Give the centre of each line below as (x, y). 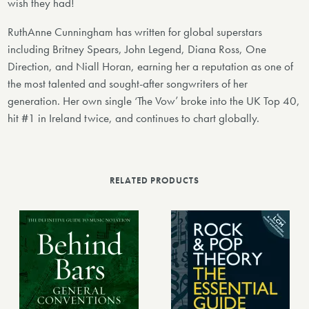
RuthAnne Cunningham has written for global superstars (135, 32)
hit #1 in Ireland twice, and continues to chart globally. (134, 119)
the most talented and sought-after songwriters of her (128, 84)
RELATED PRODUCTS (154, 180)
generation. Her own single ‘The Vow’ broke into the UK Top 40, (154, 101)
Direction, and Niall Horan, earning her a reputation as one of (151, 67)
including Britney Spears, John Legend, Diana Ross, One (137, 50)
